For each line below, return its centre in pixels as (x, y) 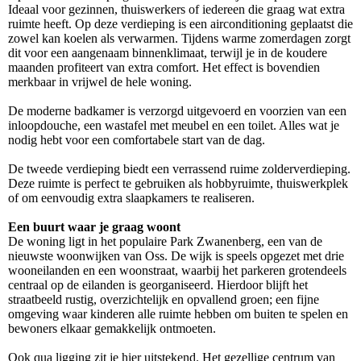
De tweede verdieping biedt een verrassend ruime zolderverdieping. (179, 169)
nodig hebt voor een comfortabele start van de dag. (137, 140)
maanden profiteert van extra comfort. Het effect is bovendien (164, 68)
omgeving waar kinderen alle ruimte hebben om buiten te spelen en (178, 314)
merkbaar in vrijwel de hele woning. (100, 82)
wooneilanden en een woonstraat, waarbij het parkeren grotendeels (177, 271)
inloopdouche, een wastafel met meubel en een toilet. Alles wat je (174, 126)
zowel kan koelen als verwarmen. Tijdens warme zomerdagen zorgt (179, 39)
